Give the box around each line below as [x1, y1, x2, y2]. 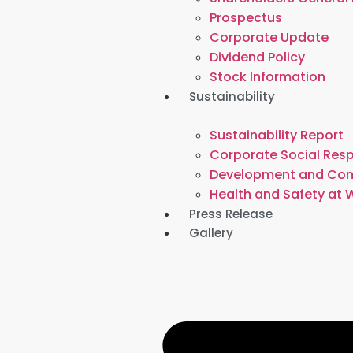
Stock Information [210, 68, 326, 86]
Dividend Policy [210, 48, 306, 66]
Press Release [189, 206, 273, 222]
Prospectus [210, 9, 283, 27]
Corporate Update [210, 28, 329, 46]
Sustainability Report [210, 126, 344, 144]
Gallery [189, 225, 234, 241]
